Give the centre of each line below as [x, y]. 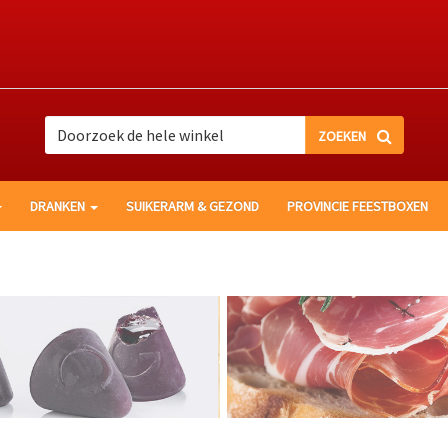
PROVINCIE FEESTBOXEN [357, 206]
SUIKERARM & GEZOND [192, 206]
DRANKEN [59, 206]
